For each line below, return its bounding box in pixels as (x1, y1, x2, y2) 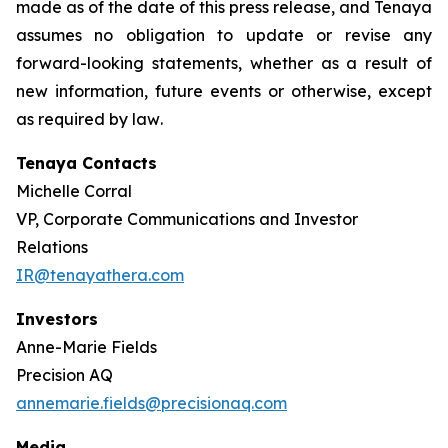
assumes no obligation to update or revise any (16, 24, 432, 45)
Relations (16, 236, 88, 257)
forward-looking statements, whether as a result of (16, 52, 432, 73)
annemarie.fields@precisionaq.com (16, 392, 287, 413)
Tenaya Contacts (16, 152, 157, 173)
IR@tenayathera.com (16, 264, 184, 285)
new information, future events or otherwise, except (16, 80, 432, 101)
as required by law (16, 108, 160, 129)
